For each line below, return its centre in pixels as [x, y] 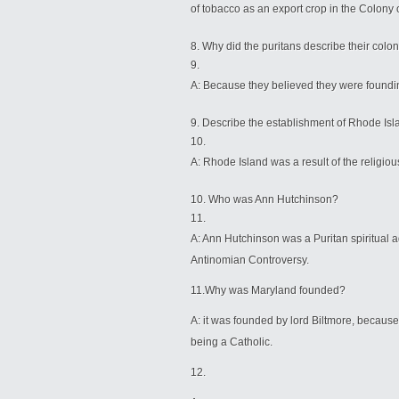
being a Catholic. [232, 342]
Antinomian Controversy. [250, 260]
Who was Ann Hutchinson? [273, 199]
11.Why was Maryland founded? [268, 290]
